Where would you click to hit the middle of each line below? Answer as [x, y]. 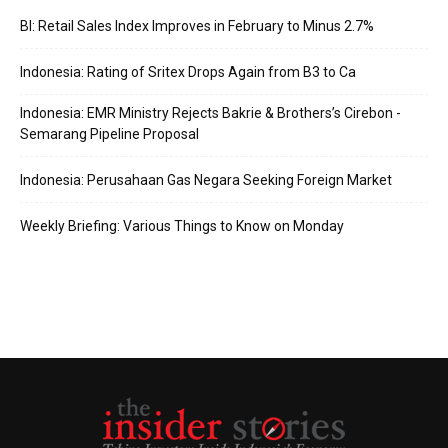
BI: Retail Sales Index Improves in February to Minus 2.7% [197, 26]
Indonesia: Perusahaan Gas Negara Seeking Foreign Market [206, 180]
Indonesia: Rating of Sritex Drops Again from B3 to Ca [188, 72]
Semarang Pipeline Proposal [109, 134]
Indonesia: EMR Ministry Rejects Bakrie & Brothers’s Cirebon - [210, 113]
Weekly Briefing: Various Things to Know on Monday [182, 226]
